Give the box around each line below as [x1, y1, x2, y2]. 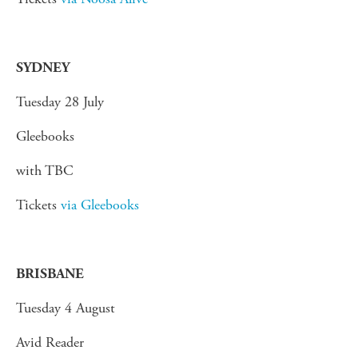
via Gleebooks [61, 195, 139, 214]
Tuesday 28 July [16, 92, 104, 111]
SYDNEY [16, 58, 70, 76]
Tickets [16, 195, 61, 214]
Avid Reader [16, 332, 84, 352]
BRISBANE [16, 265, 87, 282]
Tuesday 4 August [16, 298, 115, 317]
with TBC [16, 161, 74, 180]
